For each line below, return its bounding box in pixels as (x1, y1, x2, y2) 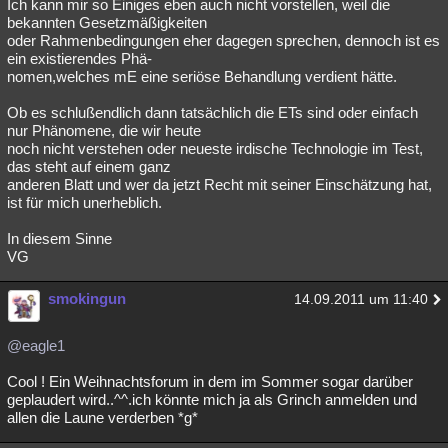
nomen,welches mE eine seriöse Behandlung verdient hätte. (7, 68, 397, 85)
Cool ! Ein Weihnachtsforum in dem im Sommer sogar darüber (7, 373, 413, 390)
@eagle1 (7, 337, 65, 354)
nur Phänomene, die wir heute (7, 122, 201, 139)
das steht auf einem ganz (7, 158, 171, 175)
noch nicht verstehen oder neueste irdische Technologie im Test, (7, 140, 423, 157)
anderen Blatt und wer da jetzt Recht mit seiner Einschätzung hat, (7, 176, 432, 193)
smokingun (48, 290, 126, 307)
